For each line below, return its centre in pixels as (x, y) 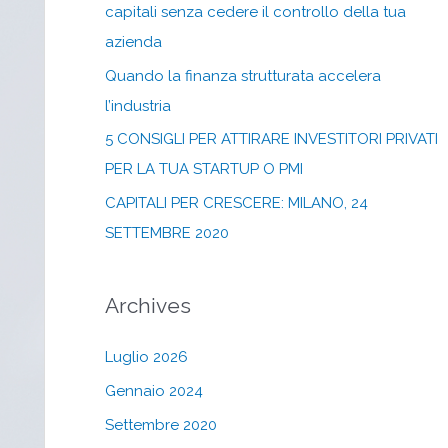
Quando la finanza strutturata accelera (242, 75)
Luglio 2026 (146, 357)
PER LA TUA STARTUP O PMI (203, 169)
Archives (147, 305)
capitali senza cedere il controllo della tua (255, 11)
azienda (133, 41)
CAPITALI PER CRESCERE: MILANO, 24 (236, 203)
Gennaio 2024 (153, 390)
